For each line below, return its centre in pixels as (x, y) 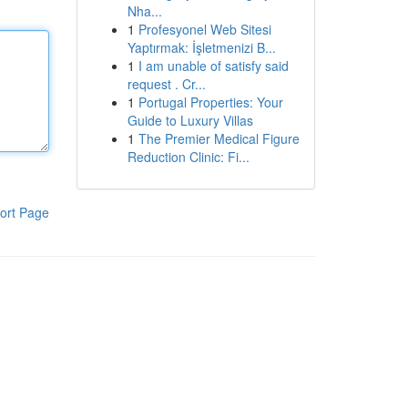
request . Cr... (166, 84)
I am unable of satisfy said (213, 66)
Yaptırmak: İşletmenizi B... (201, 47)
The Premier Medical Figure (219, 138)
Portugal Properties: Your (210, 102)
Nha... (144, 11)
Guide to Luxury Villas (190, 120)
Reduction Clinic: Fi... (188, 157)
